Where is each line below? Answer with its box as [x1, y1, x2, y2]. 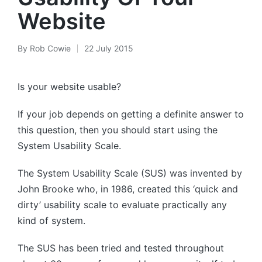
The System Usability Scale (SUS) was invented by [18, 167, 242, 179]
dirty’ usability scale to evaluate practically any [18, 199, 227, 211]
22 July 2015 [84, 43, 133, 53]
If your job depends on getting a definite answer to [18, 108, 244, 120]
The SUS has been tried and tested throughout [18, 242, 224, 254]
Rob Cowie [30, 43, 71, 53]
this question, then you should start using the [18, 124, 218, 136]
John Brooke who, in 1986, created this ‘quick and [18, 183, 238, 195]
